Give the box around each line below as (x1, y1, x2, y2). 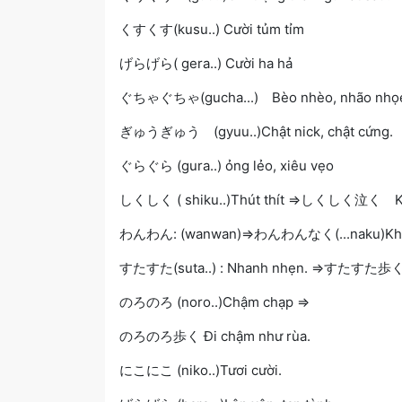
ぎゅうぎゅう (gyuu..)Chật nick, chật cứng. (119, 122, 393, 140)
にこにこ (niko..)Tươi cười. (119, 361, 282, 379)
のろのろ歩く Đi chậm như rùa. (119, 327, 310, 345)
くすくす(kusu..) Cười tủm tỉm (119, 20, 304, 38)
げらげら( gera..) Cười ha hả (119, 54, 293, 72)
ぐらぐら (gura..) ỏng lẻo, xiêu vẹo (119, 156, 334, 174)
